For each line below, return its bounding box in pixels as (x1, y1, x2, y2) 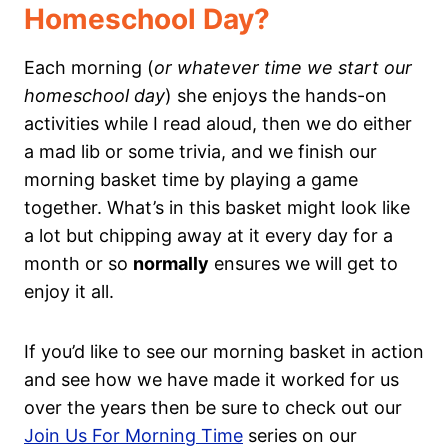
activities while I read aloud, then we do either (24, 113, 412, 135)
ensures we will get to (209, 253, 398, 275)
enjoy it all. (24, 281, 114, 303)
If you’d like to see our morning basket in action (24, 341, 424, 363)
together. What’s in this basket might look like (24, 197, 410, 219)
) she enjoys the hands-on (165, 85, 387, 107)
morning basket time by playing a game (24, 169, 358, 191)
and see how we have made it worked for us (24, 369, 399, 391)
